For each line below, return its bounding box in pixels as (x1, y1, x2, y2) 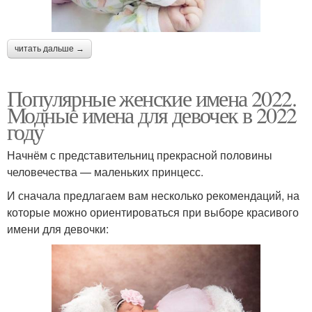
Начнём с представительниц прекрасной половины (7, 147, 272, 164)
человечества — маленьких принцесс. (7, 164, 203, 180)
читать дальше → (15, 44, 84, 54)
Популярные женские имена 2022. (7, 83, 296, 114)
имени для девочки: (7, 221, 109, 237)
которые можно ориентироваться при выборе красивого (7, 204, 299, 221)
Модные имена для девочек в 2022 (7, 100, 297, 130)
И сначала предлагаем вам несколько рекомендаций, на (7, 187, 299, 204)
